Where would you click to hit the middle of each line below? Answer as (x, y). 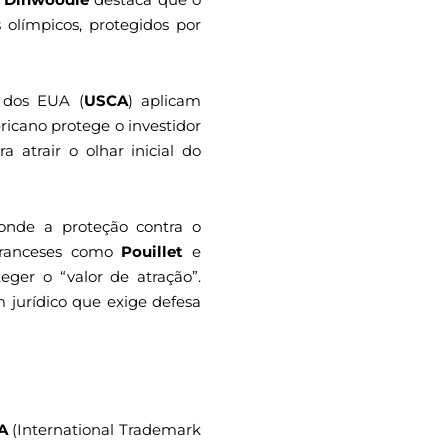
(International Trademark (104, 429)
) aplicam (164, 100)
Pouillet (152, 252)
